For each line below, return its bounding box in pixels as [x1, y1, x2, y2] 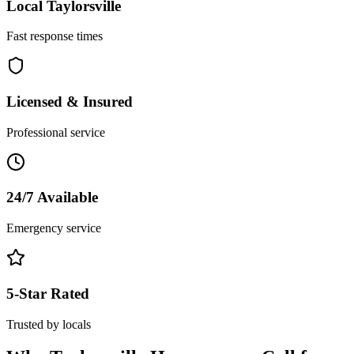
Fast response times [6, 29, 103, 43]
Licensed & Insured [6, 92, 133, 110]
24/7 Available [6, 189, 98, 206]
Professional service [6, 125, 105, 139]
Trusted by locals [6, 317, 91, 331]
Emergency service [6, 221, 101, 235]
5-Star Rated [6, 284, 89, 302]
